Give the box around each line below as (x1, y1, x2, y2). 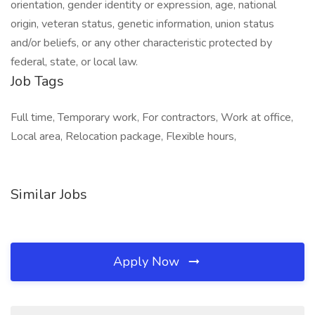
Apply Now (113, 253, 183, 270)
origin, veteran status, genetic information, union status (11, 16, 274, 32)
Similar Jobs (11, 185, 87, 204)
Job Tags (11, 72, 64, 91)
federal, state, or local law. (11, 54, 138, 70)
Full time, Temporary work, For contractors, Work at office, (11, 110, 293, 125)
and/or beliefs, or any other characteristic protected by (11, 35, 272, 51)
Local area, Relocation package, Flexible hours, (11, 129, 236, 144)
